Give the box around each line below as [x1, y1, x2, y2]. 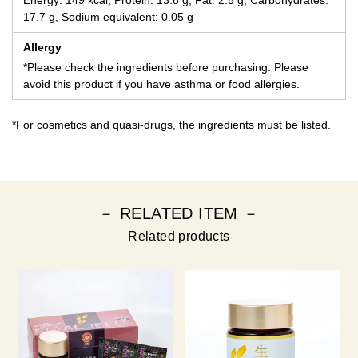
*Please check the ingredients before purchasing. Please [23, 61, 308, 74]
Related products [128, 229, 230, 244]
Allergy [23, 41, 62, 54]
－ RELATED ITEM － [98, 205, 260, 223]
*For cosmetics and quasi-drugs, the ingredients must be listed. [12, 118, 331, 132]
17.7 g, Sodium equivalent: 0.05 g [23, 10, 193, 24]
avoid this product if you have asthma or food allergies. [23, 78, 300, 91]
